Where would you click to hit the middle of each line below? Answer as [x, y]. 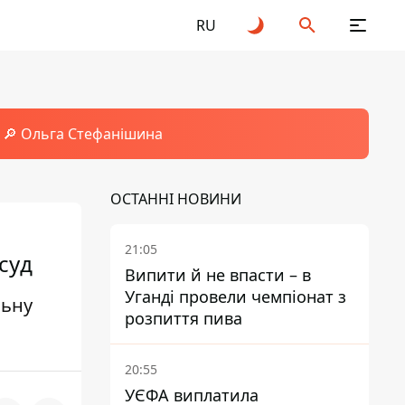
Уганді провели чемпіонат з [235, 297]
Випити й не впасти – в [218, 275]
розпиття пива [184, 318]
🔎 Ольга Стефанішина [82, 134]
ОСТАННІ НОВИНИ [176, 199]
